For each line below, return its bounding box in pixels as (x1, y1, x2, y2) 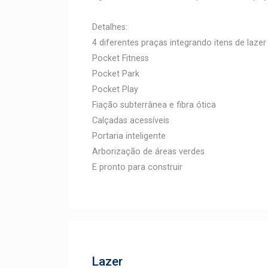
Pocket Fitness (92, 53, 149, 63)
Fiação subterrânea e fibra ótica (92, 100, 216, 110)
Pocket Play (92, 84, 138, 95)
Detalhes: (92, 22, 127, 32)
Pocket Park (92, 69, 139, 79)
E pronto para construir (92, 162, 182, 172)
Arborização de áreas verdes (92, 147, 205, 157)
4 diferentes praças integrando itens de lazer (92, 38, 266, 48)
